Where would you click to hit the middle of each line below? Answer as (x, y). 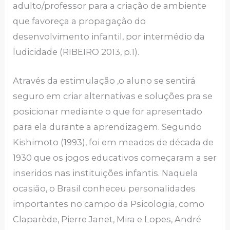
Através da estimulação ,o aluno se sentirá (104, 81)
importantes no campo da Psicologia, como (109, 204)
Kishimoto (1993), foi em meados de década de (113, 142)
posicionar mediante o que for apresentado (108, 112)
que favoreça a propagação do (80, 21)
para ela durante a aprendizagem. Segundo (108, 127)
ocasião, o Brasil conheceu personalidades (104, 189)
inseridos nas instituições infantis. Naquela (106, 173)
